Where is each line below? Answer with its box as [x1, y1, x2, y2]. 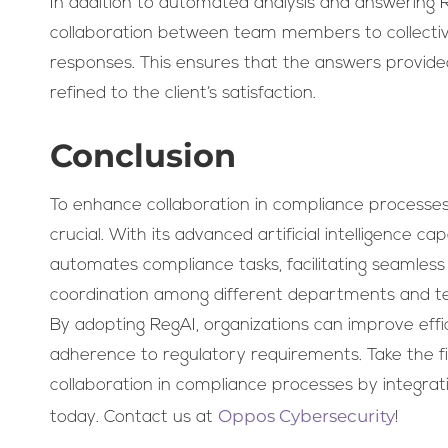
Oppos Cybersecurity [218, 406, 395, 427]
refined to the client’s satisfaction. [50, 85, 316, 103]
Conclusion [50, 136, 236, 176]
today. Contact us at [50, 409, 218, 427]
